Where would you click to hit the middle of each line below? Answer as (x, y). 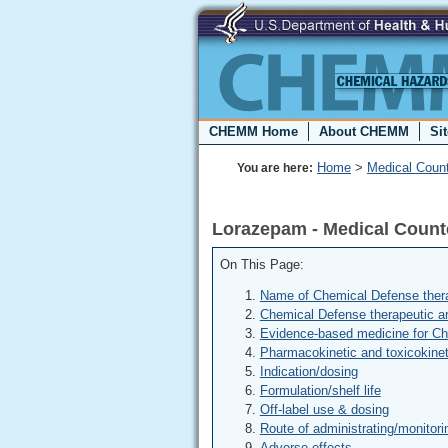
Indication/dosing (308, 372)
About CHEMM (364, 131)
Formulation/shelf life (320, 391)
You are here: (275, 167)
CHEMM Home (253, 131)
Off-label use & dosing (324, 410)
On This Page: (261, 264)
